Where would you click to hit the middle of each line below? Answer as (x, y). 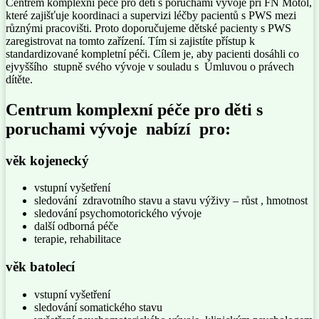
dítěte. (19, 79)
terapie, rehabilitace (78, 239)
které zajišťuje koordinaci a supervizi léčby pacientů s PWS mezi (151, 15)
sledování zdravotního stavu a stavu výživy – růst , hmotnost (171, 201)
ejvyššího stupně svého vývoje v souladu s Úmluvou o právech (150, 66)
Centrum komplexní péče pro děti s (134, 109)
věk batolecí (40, 267)
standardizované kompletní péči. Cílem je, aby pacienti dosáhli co (152, 53)
